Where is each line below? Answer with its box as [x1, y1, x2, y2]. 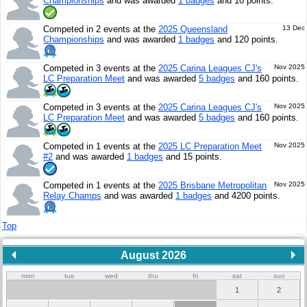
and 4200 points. [212, 191, 280, 201]
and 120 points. [214, 34, 278, 45]
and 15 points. [163, 151, 222, 162]
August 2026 [121, 249, 186, 261]
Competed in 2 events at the [43, 24, 158, 34]
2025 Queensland [158, 24, 228, 34]
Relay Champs [43, 191, 101, 201]
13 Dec [282, 24, 305, 32]
